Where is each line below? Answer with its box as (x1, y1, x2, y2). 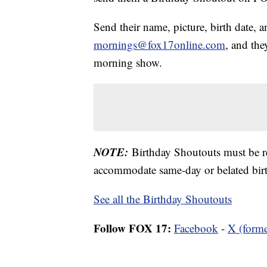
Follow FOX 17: (94, 219, 171, 236)
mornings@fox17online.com (94, 36, 225, 52)
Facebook (174, 220, 218, 235)
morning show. (94, 54, 162, 70)
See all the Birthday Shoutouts (94, 191, 232, 206)
